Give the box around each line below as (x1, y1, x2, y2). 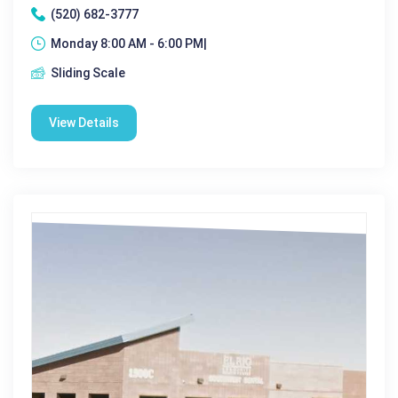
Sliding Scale (51, 65, 125, 80)
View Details (49, 115, 119, 130)
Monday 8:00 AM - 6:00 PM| (51, 36, 207, 51)
